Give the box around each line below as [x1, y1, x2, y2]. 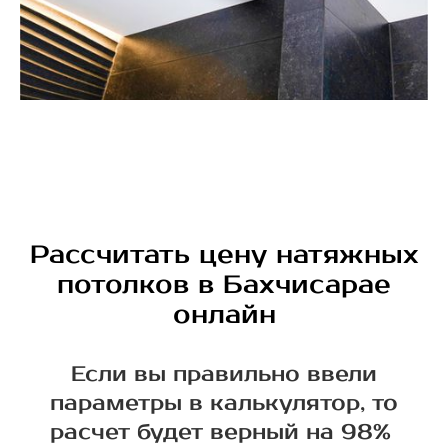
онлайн [172, 299, 276, 331]
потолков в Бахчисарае [57, 269, 391, 301]
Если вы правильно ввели [71, 361, 377, 388]
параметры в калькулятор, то [50, 390, 398, 417]
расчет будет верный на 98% [50, 419, 398, 446]
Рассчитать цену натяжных [29, 239, 419, 271]
